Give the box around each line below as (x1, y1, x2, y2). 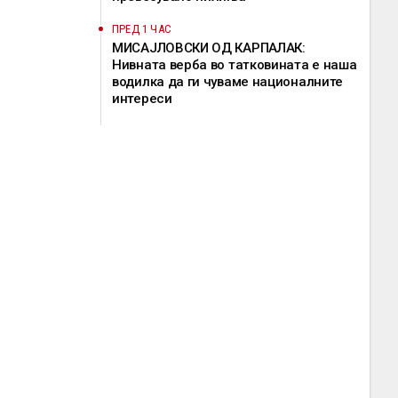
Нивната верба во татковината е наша (112, 57, 357, 73)
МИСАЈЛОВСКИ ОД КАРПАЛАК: (112, 40, 306, 56)
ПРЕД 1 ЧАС (112, 22, 171, 36)
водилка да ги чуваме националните (112, 74, 344, 90)
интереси (112, 91, 172, 107)
